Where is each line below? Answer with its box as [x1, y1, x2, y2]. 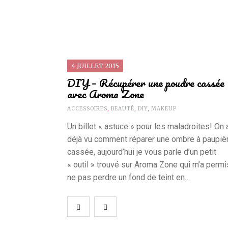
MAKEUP [151, 105, 177, 112]
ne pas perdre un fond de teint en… [67, 173, 190, 183]
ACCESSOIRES [67, 105, 107, 112]
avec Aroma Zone [67, 85, 144, 103]
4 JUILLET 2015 [71, 62, 119, 70]
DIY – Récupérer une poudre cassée [67, 74, 224, 92]
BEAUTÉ [111, 105, 134, 112]
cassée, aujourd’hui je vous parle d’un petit [67, 147, 216, 157]
